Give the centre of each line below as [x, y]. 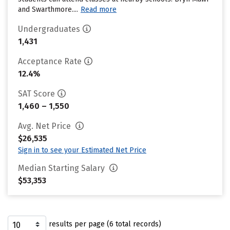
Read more [99, 9]
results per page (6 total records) [105, 224]
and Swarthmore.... [48, 9]
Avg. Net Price [45, 126]
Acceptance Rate [50, 61]
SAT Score [36, 94]
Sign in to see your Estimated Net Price [82, 150]
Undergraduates [49, 29]
